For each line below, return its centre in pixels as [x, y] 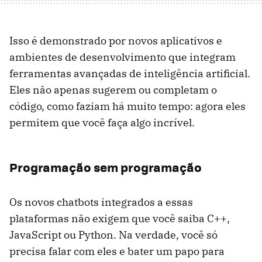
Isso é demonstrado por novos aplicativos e [116, 41]
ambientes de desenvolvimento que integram [123, 57]
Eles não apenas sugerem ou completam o [113, 90]
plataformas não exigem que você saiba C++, [120, 219]
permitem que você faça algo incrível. [102, 123]
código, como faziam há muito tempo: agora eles [127, 106]
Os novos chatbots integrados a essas [101, 202]
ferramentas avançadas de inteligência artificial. [130, 74]
